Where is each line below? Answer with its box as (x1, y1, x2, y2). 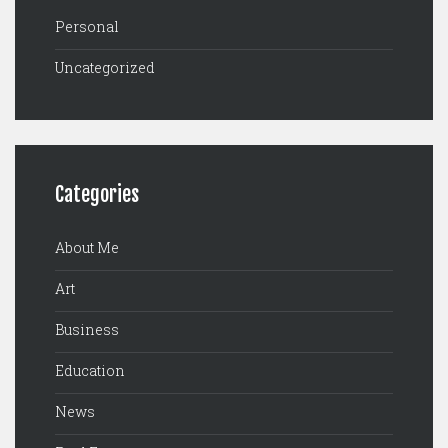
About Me (55, 238, 119, 257)
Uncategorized (55, 58, 155, 77)
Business (55, 320, 119, 339)
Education (55, 361, 125, 380)
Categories (55, 182, 139, 207)
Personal (55, 17, 119, 36)
